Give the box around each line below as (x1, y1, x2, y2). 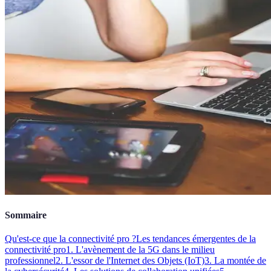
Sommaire (5, 210, 47, 221)
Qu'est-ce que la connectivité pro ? (5, 233, 136, 244)
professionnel (5, 255, 56, 266)
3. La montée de (204, 255, 266, 266)
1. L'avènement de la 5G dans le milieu (66, 244, 215, 255)
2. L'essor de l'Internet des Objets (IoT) (56, 255, 204, 266)
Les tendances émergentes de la (136, 233, 256, 244)
